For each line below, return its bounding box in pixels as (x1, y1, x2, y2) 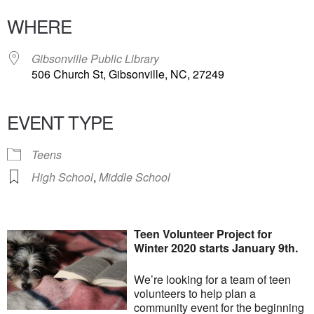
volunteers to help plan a (134, 285, 257, 301)
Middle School (99, 169, 170, 185)
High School (32, 169, 93, 185)
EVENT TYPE (7, 109, 113, 135)
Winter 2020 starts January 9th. (134, 240, 299, 256)
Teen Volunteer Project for (134, 226, 273, 242)
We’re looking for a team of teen (134, 271, 292, 287)
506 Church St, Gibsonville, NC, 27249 (32, 66, 224, 82)
